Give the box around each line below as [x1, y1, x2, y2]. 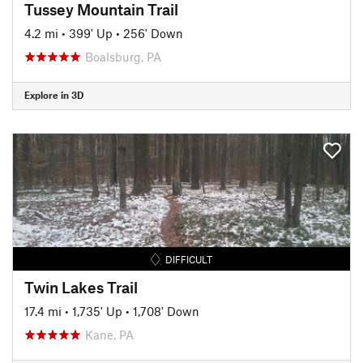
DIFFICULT [165, 253, 213, 265]
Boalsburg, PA [85, 49, 161, 64]
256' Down [123, 25, 183, 41]
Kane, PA [85, 327, 134, 342]
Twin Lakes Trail [24, 277, 138, 297]
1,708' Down [133, 303, 199, 318]
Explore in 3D [24, 89, 83, 100]
